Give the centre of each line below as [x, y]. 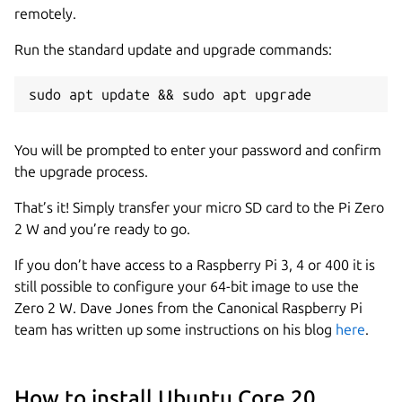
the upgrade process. [81, 171]
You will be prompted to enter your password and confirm [198, 149]
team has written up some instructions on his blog [175, 329]
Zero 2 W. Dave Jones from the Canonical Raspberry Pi [188, 307]
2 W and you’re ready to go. [102, 228]
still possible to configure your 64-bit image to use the [187, 286]
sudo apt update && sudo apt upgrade [170, 94]
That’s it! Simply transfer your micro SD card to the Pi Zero [199, 207]
